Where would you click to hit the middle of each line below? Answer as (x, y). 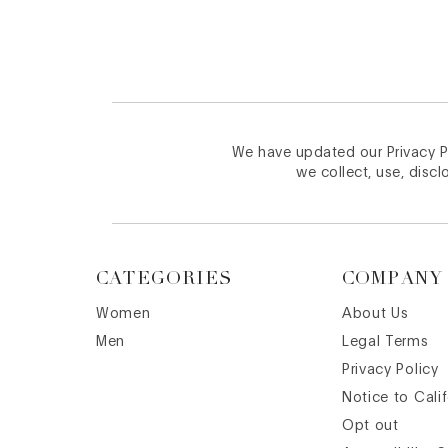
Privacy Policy (390, 370)
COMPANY (392, 278)
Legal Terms (385, 342)
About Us (375, 314)
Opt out (370, 426)
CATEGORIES (164, 278)
